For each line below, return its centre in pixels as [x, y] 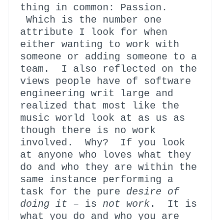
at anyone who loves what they [106, 155]
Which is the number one [91, 20]
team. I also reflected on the [109, 69]
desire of [153, 192]
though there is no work [88, 130]
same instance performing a [97, 179]
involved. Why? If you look [103, 143]
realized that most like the [100, 106]
